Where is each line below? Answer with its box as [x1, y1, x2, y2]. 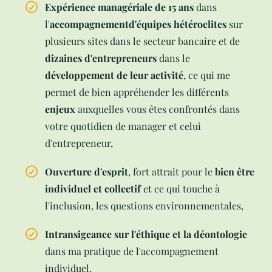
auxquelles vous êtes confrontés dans [75, 103, 240, 116]
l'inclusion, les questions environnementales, [45, 199, 243, 212]
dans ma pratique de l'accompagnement [45, 245, 219, 258]
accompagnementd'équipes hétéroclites [50, 18, 226, 31]
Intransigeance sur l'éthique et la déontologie [45, 228, 247, 241]
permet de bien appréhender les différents [45, 86, 229, 99]
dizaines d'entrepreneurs [45, 52, 157, 65]
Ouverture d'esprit [45, 165, 128, 178]
